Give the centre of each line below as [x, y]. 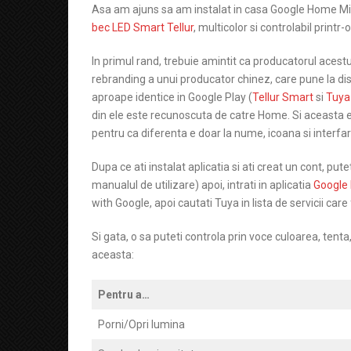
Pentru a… [125, 295]
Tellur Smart [283, 97]
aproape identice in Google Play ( [172, 97]
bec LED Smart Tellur [143, 27]
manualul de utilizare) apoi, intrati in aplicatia [203, 185]
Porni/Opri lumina [141, 324]
